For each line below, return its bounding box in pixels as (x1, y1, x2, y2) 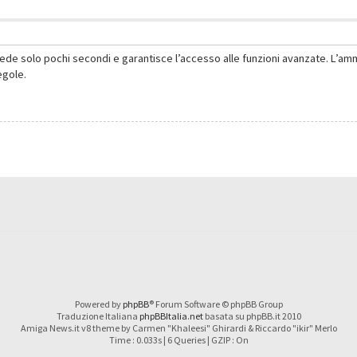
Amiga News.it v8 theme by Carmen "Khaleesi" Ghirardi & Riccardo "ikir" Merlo (20, 321, 337, 334)
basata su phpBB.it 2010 (202, 309, 301, 322)
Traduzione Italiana (56, 309, 139, 322)
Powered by (74, 297, 123, 310)
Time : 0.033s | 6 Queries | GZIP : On (108, 333, 249, 346)
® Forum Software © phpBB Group (148, 297, 283, 310)
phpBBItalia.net (139, 309, 203, 322)
